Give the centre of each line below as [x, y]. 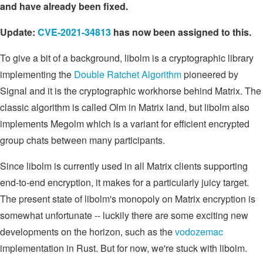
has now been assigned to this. [181, 32]
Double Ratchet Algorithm [128, 74]
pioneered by [210, 74]
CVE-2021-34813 [74, 32]
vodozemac [199, 231]
